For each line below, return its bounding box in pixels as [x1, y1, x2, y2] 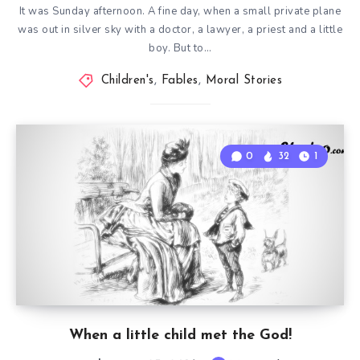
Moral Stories [205, 75, 282, 88]
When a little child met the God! [68, 328, 292, 344]
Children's [100, 75, 154, 88]
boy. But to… [149, 41, 211, 56]
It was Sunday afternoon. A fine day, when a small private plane [18, 4, 342, 19]
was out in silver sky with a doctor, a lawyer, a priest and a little [18, 22, 342, 38]
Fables [161, 75, 198, 88]
